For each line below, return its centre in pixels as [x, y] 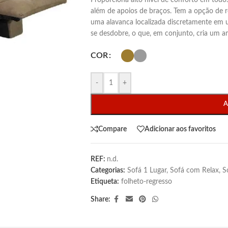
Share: [100, 199]
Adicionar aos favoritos [180, 129]
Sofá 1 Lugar [147, 170]
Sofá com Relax [194, 170]
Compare [112, 129]
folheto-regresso [146, 182]
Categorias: [108, 170]
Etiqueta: [105, 182]
